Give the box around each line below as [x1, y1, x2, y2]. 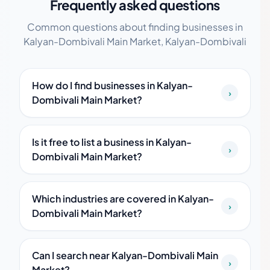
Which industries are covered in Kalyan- [32, 192, 214, 205]
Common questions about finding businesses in [27, 20, 243, 33]
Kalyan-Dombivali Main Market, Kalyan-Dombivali [24, 35, 246, 48]
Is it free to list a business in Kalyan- [32, 136, 192, 148]
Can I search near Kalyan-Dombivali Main [32, 249, 218, 262]
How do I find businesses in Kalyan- [32, 79, 193, 92]
